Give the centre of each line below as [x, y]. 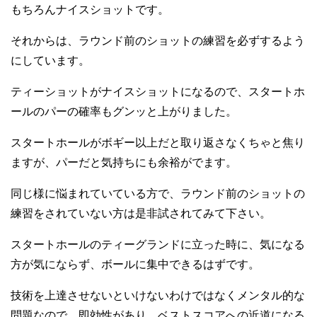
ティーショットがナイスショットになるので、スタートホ [158, 92]
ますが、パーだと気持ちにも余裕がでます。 [124, 163]
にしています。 [50, 61]
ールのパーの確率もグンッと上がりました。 [124, 112]
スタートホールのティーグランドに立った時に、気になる [158, 245]
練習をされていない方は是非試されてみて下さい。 [141, 214]
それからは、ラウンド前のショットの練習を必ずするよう [158, 41]
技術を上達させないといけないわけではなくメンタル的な [158, 296]
